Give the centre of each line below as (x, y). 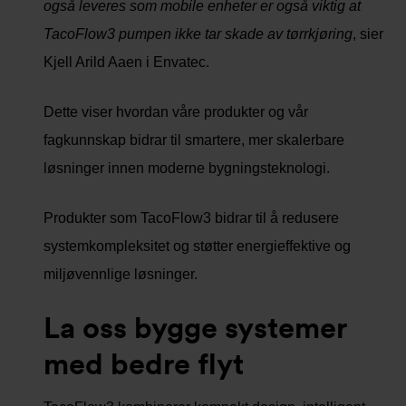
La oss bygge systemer (195, 327)
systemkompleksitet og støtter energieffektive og (197, 246)
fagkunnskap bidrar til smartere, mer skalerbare (194, 140)
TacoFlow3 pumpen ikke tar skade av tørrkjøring (198, 34)
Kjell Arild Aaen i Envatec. (126, 62)
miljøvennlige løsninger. (121, 274)
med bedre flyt (144, 363)
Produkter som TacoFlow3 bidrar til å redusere (191, 217)
